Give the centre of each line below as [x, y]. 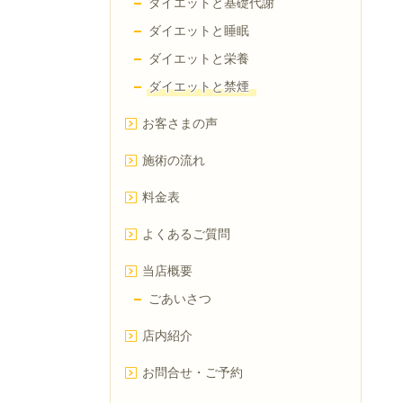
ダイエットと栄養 [199, 58]
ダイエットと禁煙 [199, 86]
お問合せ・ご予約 [193, 372]
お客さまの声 [180, 123]
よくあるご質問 [186, 234]
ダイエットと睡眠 [199, 31]
